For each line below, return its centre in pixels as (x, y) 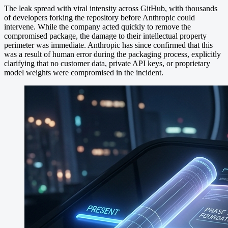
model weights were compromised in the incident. (84, 72)
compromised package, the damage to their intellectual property (105, 36)
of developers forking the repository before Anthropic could (99, 17)
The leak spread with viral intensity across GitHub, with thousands (111, 8)
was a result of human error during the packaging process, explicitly (112, 54)
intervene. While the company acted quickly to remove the (97, 26)
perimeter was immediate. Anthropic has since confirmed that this (108, 45)
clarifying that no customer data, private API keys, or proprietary (107, 63)
